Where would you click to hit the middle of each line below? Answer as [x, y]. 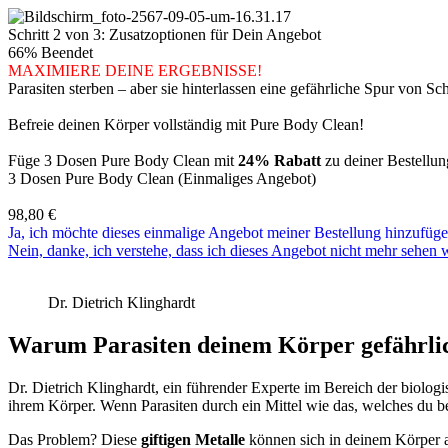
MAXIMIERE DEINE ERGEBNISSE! [135, 70]
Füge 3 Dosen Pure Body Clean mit [123, 160]
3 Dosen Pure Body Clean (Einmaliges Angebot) [162, 178]
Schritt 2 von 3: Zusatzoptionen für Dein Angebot [164, 34]
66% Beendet [50, 52]
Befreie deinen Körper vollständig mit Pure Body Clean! [186, 124]
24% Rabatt [281, 160]
